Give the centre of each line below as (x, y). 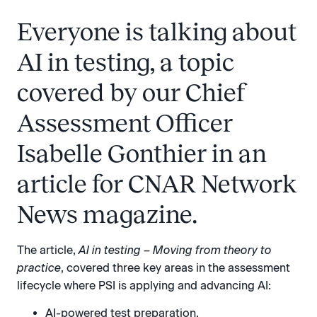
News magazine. (107, 214)
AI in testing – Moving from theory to (175, 250)
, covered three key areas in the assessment (175, 267)
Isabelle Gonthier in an (142, 153)
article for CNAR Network (157, 184)
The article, (48, 250)
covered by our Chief (132, 92)
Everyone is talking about (157, 31)
